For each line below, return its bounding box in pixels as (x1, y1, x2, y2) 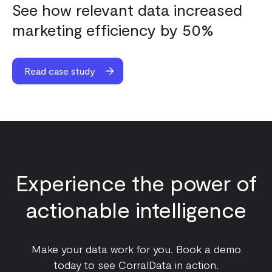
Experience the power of (15, 169, 257, 195)
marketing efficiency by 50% (12, 19, 214, 39)
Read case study (24, 64, 95, 76)
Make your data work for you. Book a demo (31, 242, 241, 256)
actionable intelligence (25, 195, 246, 222)
